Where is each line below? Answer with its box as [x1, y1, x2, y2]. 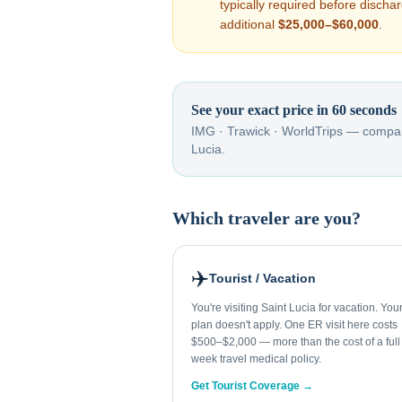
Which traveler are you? [172, 208, 361, 228]
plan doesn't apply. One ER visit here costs [191, 319, 398, 331]
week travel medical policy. [191, 353, 321, 365]
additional [220, 17, 278, 31]
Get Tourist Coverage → [191, 380, 313, 392]
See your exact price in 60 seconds [191, 102, 397, 118]
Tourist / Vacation [209, 271, 316, 285]
